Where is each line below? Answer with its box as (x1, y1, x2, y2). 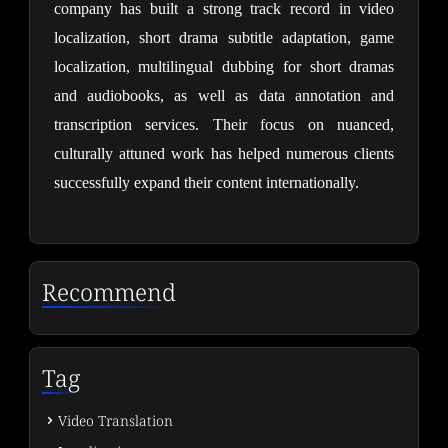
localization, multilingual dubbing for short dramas (53, 58, 395, 76)
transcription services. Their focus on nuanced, (53, 116, 395, 134)
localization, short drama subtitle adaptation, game (53, 29, 395, 47)
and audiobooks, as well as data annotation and (53, 87, 395, 105)
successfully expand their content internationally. (53, 174, 359, 192)
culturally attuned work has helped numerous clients (53, 145, 395, 163)
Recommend (41, 275, 176, 308)
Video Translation (57, 410, 173, 430)
